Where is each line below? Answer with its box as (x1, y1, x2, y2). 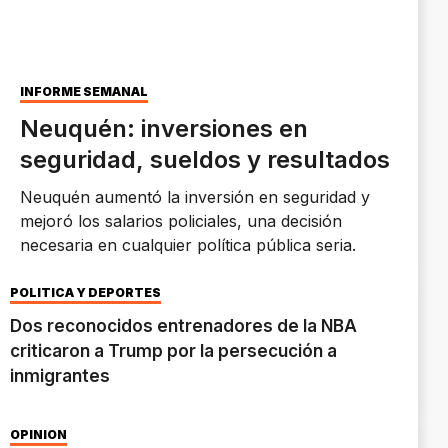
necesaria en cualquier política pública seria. (20, 235, 356, 256)
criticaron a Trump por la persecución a (10, 341, 337, 362)
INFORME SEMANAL (20, 84, 148, 100)
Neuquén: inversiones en (20, 114, 308, 144)
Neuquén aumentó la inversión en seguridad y (20, 187, 370, 208)
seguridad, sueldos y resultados (20, 145, 390, 175)
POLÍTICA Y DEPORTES (10, 285, 161, 301)
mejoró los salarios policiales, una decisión (20, 211, 342, 232)
